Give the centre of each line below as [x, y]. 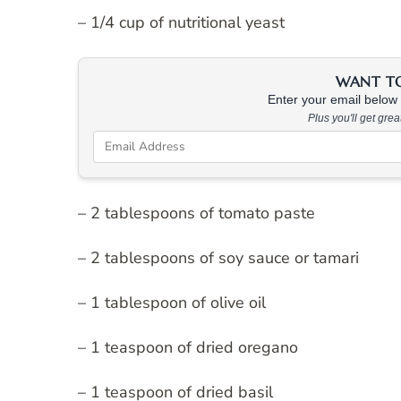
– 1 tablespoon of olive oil [172, 302]
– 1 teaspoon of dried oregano [188, 347]
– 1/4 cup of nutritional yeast [181, 22]
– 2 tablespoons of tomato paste [196, 213]
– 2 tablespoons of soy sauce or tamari [218, 257]
